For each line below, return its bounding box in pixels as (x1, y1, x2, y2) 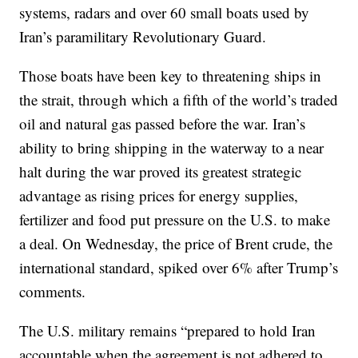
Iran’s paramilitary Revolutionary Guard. (19, 26, 267, 47)
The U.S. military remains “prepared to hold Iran (19, 320, 316, 341)
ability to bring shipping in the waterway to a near (19, 137, 324, 158)
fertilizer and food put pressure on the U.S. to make (19, 209, 331, 230)
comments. (19, 281, 86, 302)
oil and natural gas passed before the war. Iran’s (19, 113, 306, 134)
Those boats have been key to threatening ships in (19, 66, 322, 86)
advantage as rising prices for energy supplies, (19, 185, 299, 206)
